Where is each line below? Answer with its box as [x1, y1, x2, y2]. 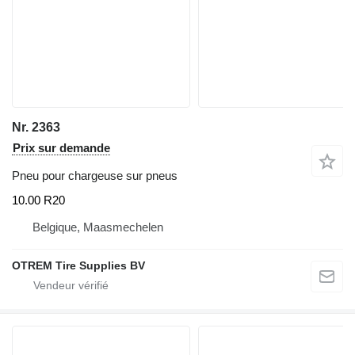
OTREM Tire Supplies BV [12, 259, 145, 273]
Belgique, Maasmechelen [32, 220, 163, 235]
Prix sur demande [13, 140, 110, 155]
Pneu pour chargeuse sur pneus [12, 168, 177, 182]
